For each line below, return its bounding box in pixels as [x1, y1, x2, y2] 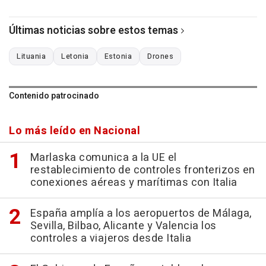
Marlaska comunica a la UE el [30, 149, 177, 166]
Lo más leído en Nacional [9, 122, 140, 139]
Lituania [17, 50, 46, 62]
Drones [147, 50, 173, 62]
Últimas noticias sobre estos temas [9, 22, 178, 39]
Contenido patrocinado [9, 89, 99, 102]
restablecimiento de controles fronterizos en [30, 161, 255, 178]
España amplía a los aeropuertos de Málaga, [30, 205, 252, 221]
